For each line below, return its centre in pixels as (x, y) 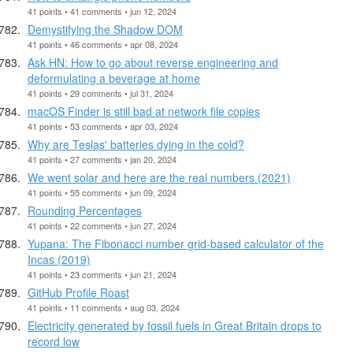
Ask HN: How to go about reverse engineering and (153, 62)
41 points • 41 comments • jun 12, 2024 (102, 11)
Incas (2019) (59, 259)
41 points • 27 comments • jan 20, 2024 (102, 159)
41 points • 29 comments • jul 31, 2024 (100, 93)
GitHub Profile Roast (78, 292)
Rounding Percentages (85, 210)
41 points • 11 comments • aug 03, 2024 (104, 307)
